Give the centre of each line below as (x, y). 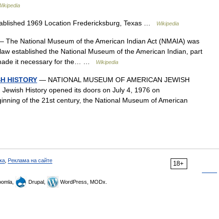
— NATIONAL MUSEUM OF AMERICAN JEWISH (113, 80)
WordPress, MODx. (83, 182)
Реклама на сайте (30, 160)
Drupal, (37, 182)
